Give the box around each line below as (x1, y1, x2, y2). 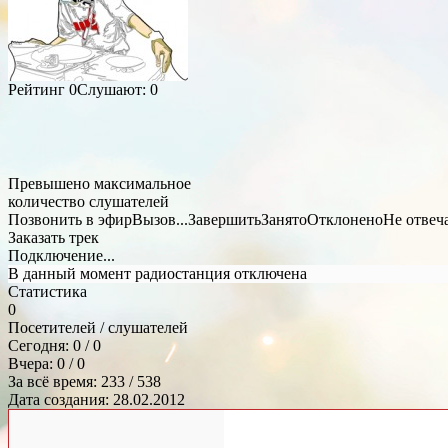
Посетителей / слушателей (8, 318, 188, 336)
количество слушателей (8, 192, 169, 210)
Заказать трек (8, 228, 99, 246)
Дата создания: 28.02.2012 (8, 390, 185, 408)
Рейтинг (8, 80, 69, 98)
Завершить (188, 210, 261, 228)
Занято (261, 210, 307, 228)
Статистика (8, 282, 87, 300)
